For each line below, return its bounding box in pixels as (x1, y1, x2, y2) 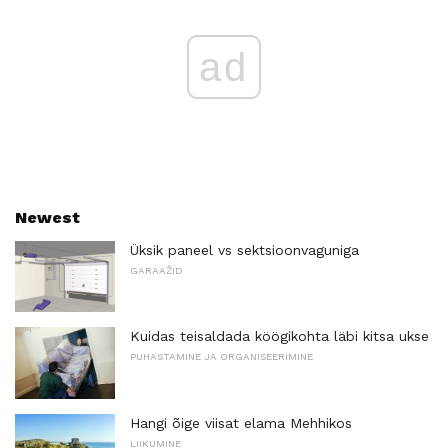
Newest (15, 207, 80, 227)
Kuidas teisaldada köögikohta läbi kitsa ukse (130, 328, 429, 345)
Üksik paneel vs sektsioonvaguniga (130, 241, 359, 258)
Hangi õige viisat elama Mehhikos (130, 415, 352, 432)
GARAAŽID (130, 264, 183, 276)
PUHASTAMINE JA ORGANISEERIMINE (130, 351, 313, 363)
